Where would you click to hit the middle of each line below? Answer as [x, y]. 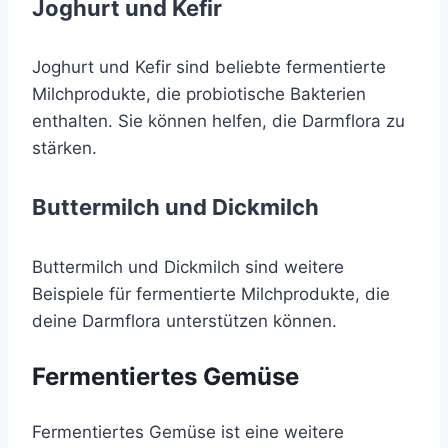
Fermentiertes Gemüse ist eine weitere [188, 431]
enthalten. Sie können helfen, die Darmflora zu [218, 121]
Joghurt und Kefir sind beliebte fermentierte [209, 67]
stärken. [64, 148]
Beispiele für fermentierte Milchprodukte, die [211, 293]
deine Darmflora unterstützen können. [184, 320]
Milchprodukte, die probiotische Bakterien [199, 94]
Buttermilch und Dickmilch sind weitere [188, 266]
